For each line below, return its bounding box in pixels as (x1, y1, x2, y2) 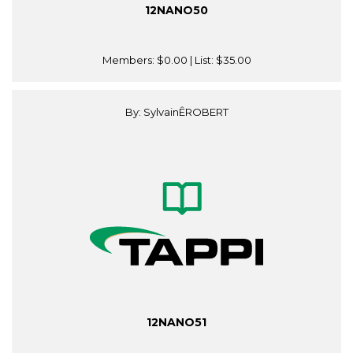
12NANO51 (147, 315, 206, 330)
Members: (102, 54, 157, 67)
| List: (187, 54, 216, 67)
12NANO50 (145, 3, 208, 18)
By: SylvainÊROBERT (124, 106, 229, 119)
